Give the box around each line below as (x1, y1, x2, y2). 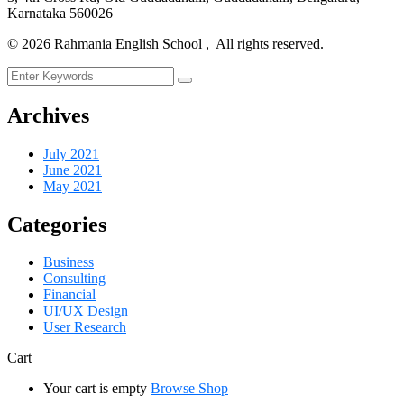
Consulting (43, 271, 106, 287)
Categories (7, 212, 106, 236)
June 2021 (43, 161, 102, 178)
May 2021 (43, 178, 102, 194)
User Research (43, 319, 126, 335)
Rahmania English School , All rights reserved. (50, 35, 324, 51)
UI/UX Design (43, 303, 128, 319)
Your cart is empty (43, 381, 147, 397)
